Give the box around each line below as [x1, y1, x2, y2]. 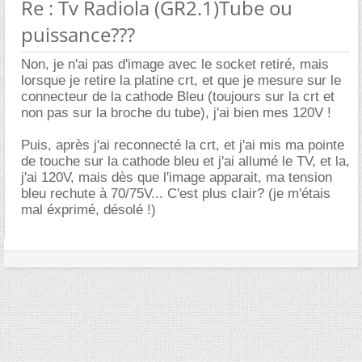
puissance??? [21, 21, 135, 48]
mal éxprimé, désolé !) [21, 202, 156, 217]
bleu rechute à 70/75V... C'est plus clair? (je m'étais [21, 186, 330, 201]
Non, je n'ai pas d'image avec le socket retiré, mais [21, 57, 329, 72]
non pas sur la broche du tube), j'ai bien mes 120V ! [21, 105, 331, 120]
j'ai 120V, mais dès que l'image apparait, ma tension [21, 170, 332, 185]
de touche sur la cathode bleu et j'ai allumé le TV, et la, [21, 154, 350, 169]
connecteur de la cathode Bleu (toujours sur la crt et [21, 89, 335, 104]
